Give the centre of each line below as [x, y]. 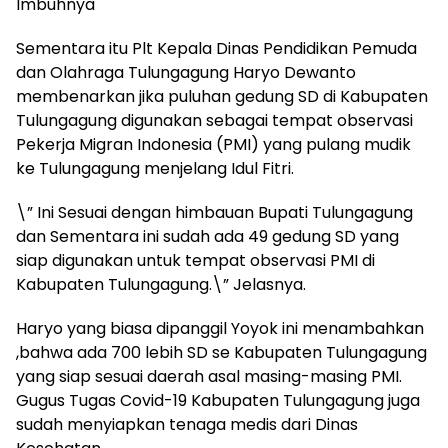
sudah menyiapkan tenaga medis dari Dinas [187, 424]
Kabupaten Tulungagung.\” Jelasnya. [161, 284]
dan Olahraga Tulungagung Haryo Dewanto [186, 72]
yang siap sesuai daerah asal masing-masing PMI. [209, 376]
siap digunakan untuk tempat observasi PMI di [195, 260]
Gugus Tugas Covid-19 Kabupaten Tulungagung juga [218, 400]
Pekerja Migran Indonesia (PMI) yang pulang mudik [213, 144]
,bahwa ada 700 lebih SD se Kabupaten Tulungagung [221, 352]
